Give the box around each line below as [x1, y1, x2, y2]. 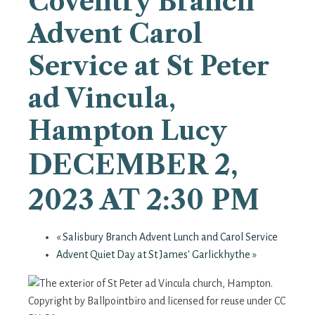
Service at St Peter [28, 51, 269, 82]
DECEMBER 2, [28, 148, 238, 181]
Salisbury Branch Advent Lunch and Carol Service [60, 231, 278, 243]
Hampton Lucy [28, 115, 227, 146]
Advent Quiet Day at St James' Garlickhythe [56, 249, 252, 260]
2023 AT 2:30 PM [28, 183, 259, 217]
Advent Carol [28, 18, 202, 49]
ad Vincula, [28, 83, 176, 114]
